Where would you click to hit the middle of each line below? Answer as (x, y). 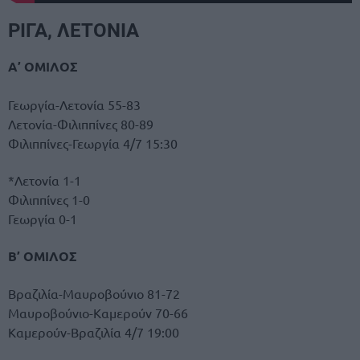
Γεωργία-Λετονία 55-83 (74, 104)
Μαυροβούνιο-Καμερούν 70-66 (98, 313)
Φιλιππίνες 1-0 (49, 199)
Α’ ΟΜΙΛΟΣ (43, 67)
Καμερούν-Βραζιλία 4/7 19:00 (94, 332)
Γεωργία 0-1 (43, 218)
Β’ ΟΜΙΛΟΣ (43, 256)
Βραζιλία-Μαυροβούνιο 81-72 (94, 294)
